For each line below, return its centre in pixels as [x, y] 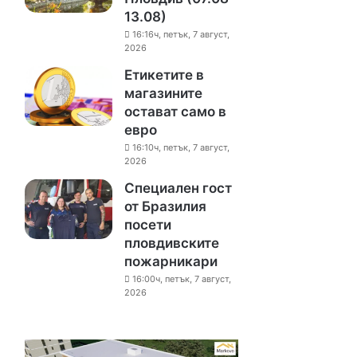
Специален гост [178, 188]
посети [148, 225]
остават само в [176, 112]
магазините [164, 93]
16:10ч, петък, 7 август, [181, 147]
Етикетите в [165, 75]
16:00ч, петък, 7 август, [182, 279]
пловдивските [172, 243]
